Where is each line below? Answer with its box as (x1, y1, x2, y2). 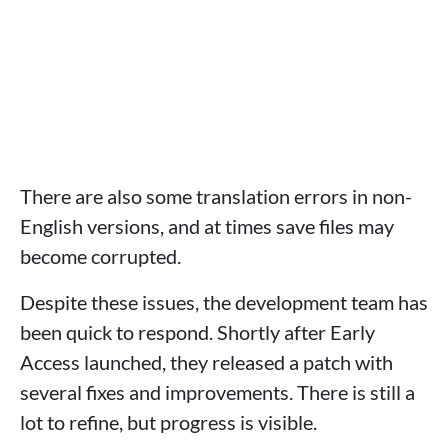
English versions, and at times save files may (20, 214, 394, 239)
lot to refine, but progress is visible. (20, 410, 317, 435)
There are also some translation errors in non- (20, 184, 412, 209)
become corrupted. (20, 244, 181, 269)
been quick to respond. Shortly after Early (20, 320, 375, 345)
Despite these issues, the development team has (20, 290, 428, 315)
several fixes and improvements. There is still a (20, 380, 415, 405)
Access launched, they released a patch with (20, 350, 393, 375)
